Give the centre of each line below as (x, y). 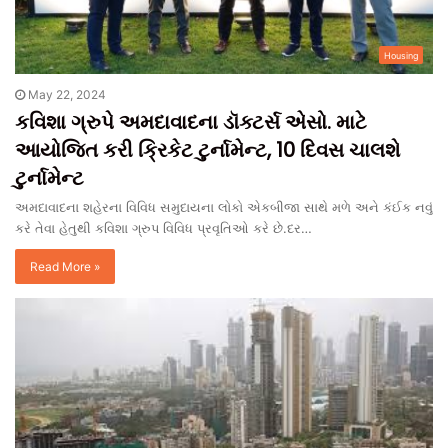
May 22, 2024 (67, 95)
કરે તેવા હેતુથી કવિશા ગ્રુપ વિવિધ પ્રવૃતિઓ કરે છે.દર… (163, 228)
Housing (401, 56)
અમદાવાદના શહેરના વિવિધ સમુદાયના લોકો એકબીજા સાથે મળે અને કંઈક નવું (224, 207)
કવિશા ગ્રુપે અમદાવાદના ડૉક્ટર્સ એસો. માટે (191, 122)
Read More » (65, 267)
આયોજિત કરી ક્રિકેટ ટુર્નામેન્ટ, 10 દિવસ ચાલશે (207, 150)
